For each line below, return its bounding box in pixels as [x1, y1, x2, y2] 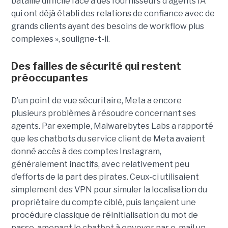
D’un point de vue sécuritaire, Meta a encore [11, 95, 182, 105]
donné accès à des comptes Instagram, [11, 146, 161, 156]
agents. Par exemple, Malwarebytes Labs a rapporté [11, 121, 213, 131]
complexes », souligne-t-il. [11, 34, 110, 44]
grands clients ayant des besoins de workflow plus [11, 21, 204, 31]
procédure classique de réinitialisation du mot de [11, 210, 198, 220]
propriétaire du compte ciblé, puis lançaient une [11, 197, 196, 207]
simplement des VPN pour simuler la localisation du [11, 184, 207, 194]
